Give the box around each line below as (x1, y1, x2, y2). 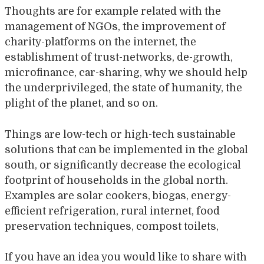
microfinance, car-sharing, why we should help (5, 67, 247, 79)
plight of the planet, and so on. (5, 97, 158, 110)
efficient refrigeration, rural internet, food (5, 204, 220, 217)
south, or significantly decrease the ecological (5, 159, 241, 171)
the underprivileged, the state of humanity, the (5, 82, 242, 94)
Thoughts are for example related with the (5, 5, 221, 18)
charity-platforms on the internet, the (5, 36, 196, 48)
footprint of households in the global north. (5, 174, 228, 186)
